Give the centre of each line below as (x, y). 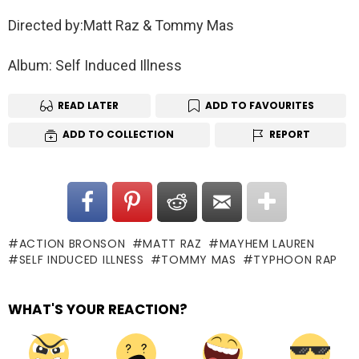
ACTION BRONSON (72, 244)
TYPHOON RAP (296, 260)
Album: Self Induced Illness (95, 65)
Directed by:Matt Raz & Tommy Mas (121, 25)
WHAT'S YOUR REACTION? (98, 310)
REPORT (289, 135)
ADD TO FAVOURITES (260, 105)
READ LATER (88, 105)
